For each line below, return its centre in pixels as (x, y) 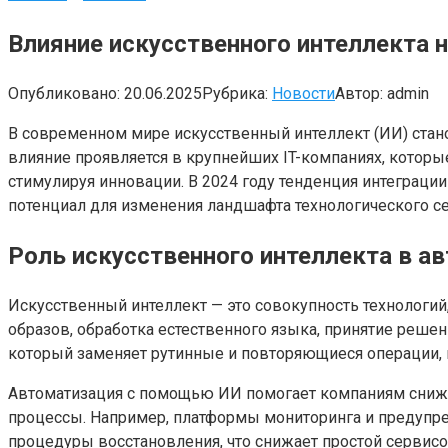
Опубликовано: (64, 93)
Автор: (359, 93)
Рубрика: (235, 93)
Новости (303, 93)
